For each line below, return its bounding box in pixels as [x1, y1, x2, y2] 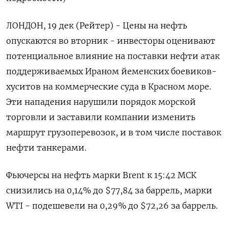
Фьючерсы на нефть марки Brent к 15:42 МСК [6, 170, 196, 181]
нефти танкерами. [6, 142, 87, 153]
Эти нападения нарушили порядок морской [6, 97, 196, 107]
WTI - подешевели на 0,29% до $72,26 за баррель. [6, 201, 218, 211]
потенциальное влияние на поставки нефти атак [6, 51, 220, 62]
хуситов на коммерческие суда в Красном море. [6, 81, 211, 92]
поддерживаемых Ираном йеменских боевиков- [6, 66, 217, 77]
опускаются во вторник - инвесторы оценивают [6, 36, 215, 46]
